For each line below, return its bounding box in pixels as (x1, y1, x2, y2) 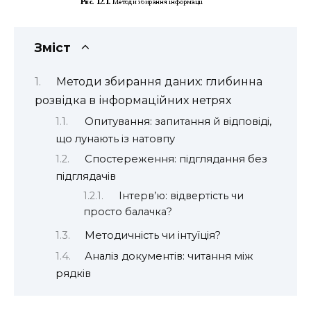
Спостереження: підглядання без (84, 153, 267, 165)
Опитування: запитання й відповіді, (84, 115, 271, 128)
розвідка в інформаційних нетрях (35, 94, 231, 108)
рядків (56, 267, 91, 280)
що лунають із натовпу (56, 132, 175, 145)
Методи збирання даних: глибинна (56, 75, 262, 89)
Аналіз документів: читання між (84, 249, 253, 262)
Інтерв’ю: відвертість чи (119, 190, 244, 203)
